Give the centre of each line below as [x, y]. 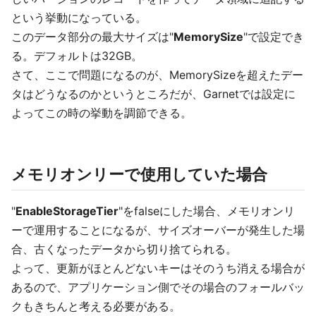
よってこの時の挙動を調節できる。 [102, 113]
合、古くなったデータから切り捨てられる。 [124, 249]
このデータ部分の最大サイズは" [92, 37]
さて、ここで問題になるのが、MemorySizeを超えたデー [157, 75]
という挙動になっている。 [79, 18]
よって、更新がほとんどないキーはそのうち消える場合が [158, 268]
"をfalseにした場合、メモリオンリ [207, 211]
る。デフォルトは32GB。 [77, 56]
